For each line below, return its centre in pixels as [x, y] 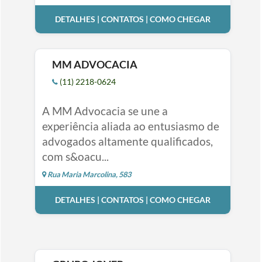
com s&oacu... [75, 156]
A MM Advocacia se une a [105, 111]
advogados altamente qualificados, [127, 141]
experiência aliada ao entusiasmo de [130, 126]
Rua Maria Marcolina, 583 [88, 174]
